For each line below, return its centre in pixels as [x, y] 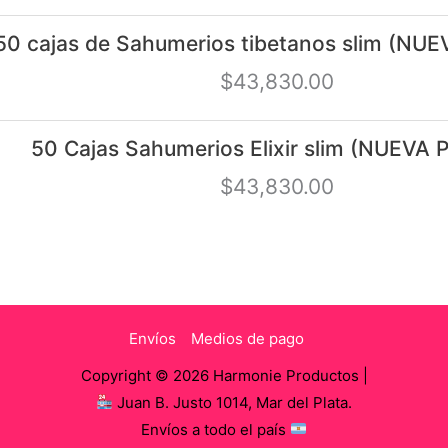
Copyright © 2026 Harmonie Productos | [224, 375]
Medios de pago [247, 338]
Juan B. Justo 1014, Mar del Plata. [233, 402]
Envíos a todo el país [215, 429]
